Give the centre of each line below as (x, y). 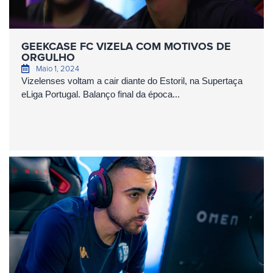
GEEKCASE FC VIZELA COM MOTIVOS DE (126, 46)
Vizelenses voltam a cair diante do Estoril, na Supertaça (132, 81)
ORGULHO (48, 57)
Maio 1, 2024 (57, 68)
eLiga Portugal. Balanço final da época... (101, 94)
